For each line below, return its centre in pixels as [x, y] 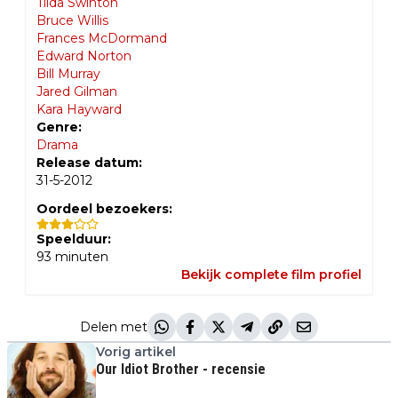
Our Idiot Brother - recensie [181, 369]
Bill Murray [68, 74]
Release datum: [89, 163]
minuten [80, 257]
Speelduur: [74, 239]
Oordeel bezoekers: [104, 209]
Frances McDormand [102, 38]
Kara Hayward [79, 109]
